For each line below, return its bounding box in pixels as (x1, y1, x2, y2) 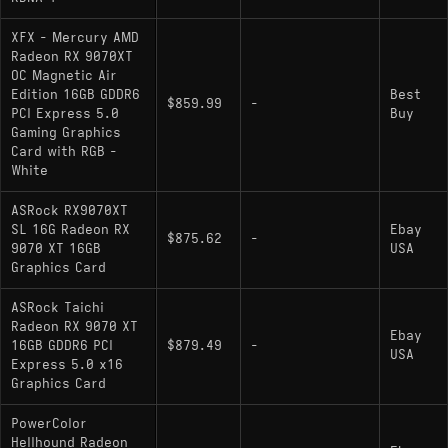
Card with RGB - (11, 143, 117, 160)
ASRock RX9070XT (11, 202, 128, 219)
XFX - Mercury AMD (11, 29, 139, 46)
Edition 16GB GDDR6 (11, 86, 140, 103)
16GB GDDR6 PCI (11, 337, 113, 354)
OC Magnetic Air (11, 67, 117, 84)
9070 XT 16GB (11, 240, 101, 257)
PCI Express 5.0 (11, 105, 119, 122)
